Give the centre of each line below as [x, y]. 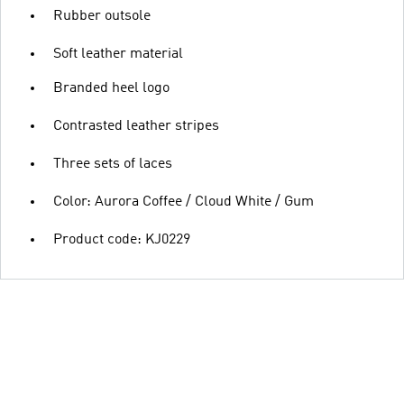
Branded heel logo [111, 88]
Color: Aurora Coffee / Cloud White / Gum [184, 202]
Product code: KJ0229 [122, 240]
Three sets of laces [113, 164]
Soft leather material [118, 54]
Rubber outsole [102, 16]
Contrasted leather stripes [136, 126]
